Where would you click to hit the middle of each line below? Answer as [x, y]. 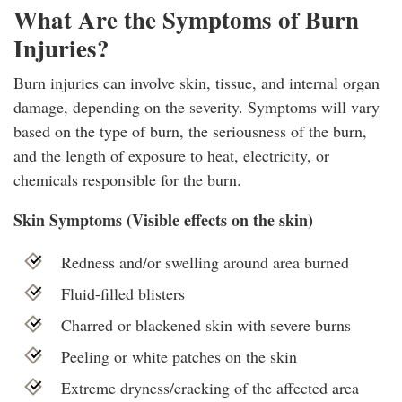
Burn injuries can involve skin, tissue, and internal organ [197, 82]
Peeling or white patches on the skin [179, 356]
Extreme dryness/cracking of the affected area [210, 387]
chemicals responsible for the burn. [127, 179]
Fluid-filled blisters [122, 293]
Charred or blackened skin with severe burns [205, 324]
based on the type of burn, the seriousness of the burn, [190, 131]
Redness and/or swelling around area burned [205, 262]
